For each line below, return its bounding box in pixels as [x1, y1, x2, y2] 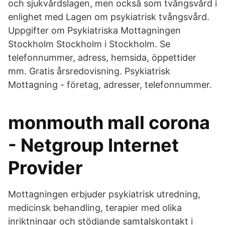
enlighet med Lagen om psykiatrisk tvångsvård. [8, 12, 209, 22]
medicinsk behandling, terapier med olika [8, 202, 182, 213]
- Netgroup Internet [8, 134, 179, 156]
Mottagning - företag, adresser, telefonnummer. [8, 79, 212, 90]
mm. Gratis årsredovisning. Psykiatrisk [8, 66, 170, 76]
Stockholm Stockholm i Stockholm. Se [8, 39, 170, 49]
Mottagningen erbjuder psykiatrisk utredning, [8, 189, 200, 199]
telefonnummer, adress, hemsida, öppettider [8, 52, 196, 63]
